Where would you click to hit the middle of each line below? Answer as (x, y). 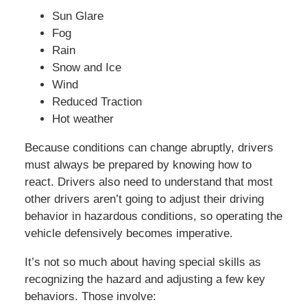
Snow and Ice (86, 68)
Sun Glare (77, 16)
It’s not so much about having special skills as (143, 262)
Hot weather (83, 119)
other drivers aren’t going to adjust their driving (144, 199)
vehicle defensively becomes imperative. (128, 234)
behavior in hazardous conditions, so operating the (153, 217)
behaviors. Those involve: (90, 297)
